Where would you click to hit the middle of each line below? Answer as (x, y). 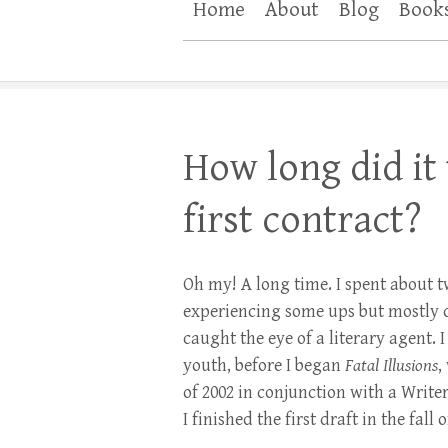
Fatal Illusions (391, 365)
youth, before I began (264, 365)
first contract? (302, 220)
